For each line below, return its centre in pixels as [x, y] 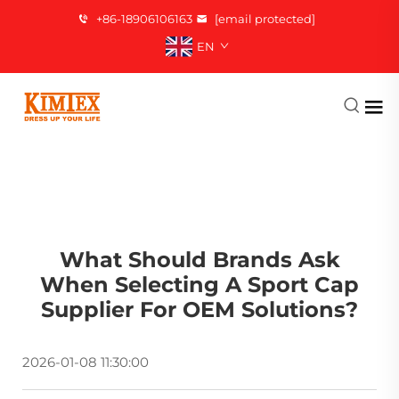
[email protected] [265, 19]
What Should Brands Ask [199, 259]
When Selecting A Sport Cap [199, 284]
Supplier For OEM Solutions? [199, 309]
